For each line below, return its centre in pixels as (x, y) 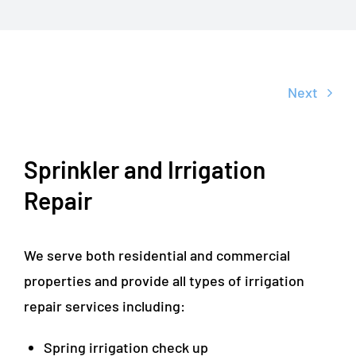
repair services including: (104, 306)
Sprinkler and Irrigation (145, 169)
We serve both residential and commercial (157, 255)
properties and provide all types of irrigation (164, 280)
